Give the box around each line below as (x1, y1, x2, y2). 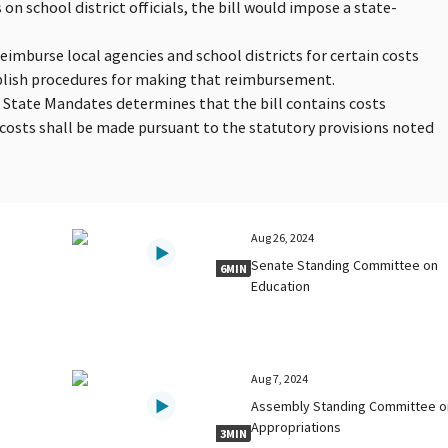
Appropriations (251, 417, 342, 436)
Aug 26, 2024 (251, 229, 315, 245)
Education (251, 276, 311, 295)
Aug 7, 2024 (251, 370, 309, 386)
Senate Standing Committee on (251, 255, 439, 274)
